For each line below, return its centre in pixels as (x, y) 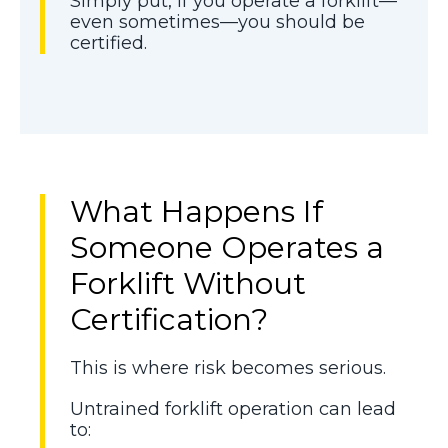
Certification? (169, 319)
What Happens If (196, 211)
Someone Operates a (227, 247)
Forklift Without (188, 283)
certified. (108, 42)
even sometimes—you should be (217, 21)
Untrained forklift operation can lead (233, 408)
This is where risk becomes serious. (228, 367)
